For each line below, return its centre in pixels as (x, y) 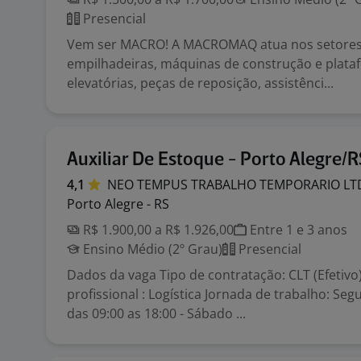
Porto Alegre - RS (118, 204)
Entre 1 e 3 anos (297, 230)
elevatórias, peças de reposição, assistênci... (200, 83)
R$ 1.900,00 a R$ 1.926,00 (157, 230)
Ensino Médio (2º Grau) (151, 249)
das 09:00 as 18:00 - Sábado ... (156, 313)
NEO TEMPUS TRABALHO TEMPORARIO (225, 185)
